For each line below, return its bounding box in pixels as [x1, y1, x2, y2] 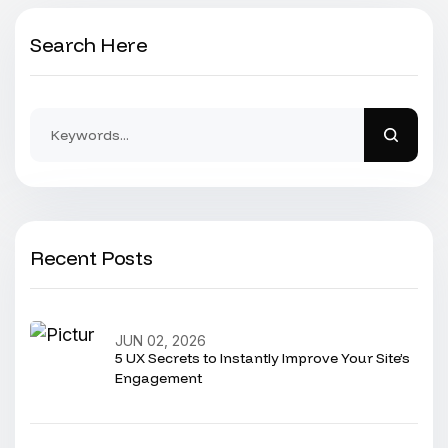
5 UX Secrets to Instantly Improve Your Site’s [115, 349, 410, 367]
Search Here [30, 32, 148, 57]
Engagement [115, 369, 202, 387]
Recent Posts [30, 245, 153, 270]
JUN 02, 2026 [115, 332, 206, 349]
